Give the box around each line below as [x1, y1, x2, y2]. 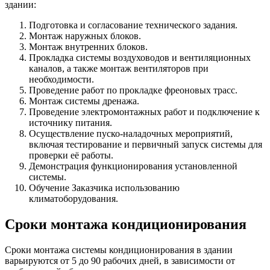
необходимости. [29, 74, 94, 85]
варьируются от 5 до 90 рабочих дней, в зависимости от [5, 256, 235, 266]
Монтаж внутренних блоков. [29, 42, 148, 52]
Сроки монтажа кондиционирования [5, 216, 246, 233]
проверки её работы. [29, 150, 113, 161]
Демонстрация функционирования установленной [29, 161, 237, 172]
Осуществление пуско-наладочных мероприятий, [29, 128, 233, 139]
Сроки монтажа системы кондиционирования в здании [5, 245, 233, 256]
